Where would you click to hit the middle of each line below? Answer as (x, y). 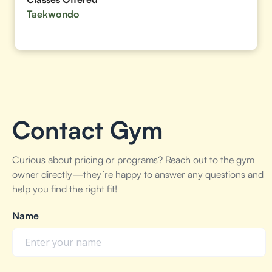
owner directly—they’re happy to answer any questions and (138, 174)
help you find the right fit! (65, 189)
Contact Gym (87, 130)
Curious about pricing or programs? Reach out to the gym (133, 160)
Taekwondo (53, 14)
